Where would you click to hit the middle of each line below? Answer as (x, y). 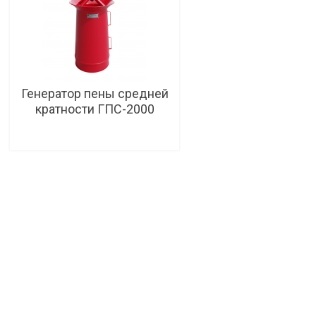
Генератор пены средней (95, 94)
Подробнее (105, 161)
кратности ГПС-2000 (95, 109)
